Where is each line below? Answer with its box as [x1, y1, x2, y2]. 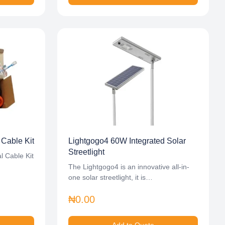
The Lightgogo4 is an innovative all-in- [68, 163, 189, 171]
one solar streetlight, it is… [68, 173, 153, 181]
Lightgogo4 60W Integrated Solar [68, 137, 186, 145]
